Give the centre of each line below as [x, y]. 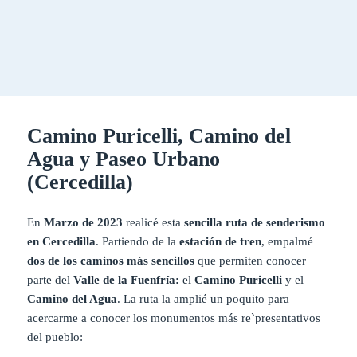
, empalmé [288, 241]
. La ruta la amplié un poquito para [204, 298]
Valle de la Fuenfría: [125, 279]
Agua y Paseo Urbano [124, 159]
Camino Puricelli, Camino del [159, 135]
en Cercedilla [62, 241]
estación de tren [221, 241]
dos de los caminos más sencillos [111, 260]
